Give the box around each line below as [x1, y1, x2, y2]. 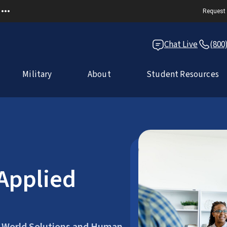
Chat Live [164, 39, 198, 51]
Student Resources [146, 68, 219, 81]
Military [22, 68, 52, 81]
